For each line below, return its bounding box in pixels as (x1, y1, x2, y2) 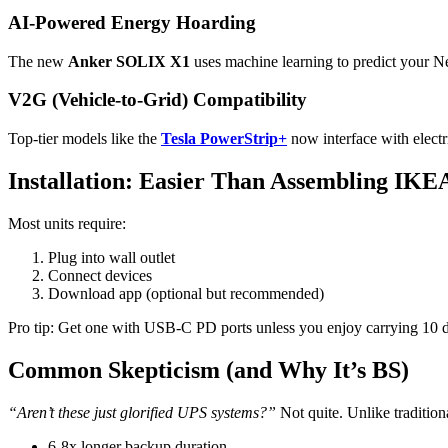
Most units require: (8, 215, 126, 233)
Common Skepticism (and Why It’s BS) (8, 356, 409, 383)
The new (8, 52, 68, 70)
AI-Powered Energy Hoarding (8, 12, 256, 34)
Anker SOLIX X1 (68, 52, 190, 70)
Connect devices (48, 267, 152, 285)
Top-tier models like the (8, 130, 161, 148)
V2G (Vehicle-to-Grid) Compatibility (8, 89, 307, 111)
